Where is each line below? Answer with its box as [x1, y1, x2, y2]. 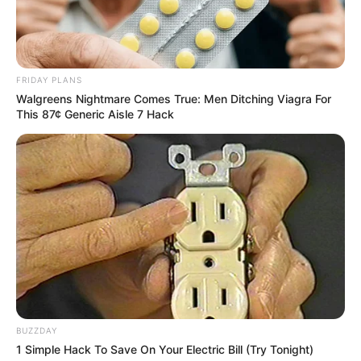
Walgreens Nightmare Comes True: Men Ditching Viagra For [16, 91, 331, 106]
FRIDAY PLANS [16, 74, 82, 85]
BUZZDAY [16, 325, 57, 335]
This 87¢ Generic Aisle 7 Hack [16, 106, 174, 121]
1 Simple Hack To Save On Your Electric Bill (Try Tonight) [16, 342, 313, 356]
